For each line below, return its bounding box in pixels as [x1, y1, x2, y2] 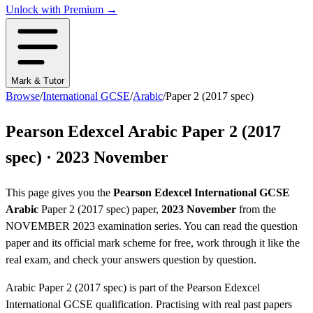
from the [236, 203, 276, 216]
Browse [6, 90, 40, 103]
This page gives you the [6, 187, 113, 199]
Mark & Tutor [11, 75, 64, 87]
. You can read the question [179, 220, 298, 233]
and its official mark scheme [30, 237, 156, 249]
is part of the [126, 282, 187, 294]
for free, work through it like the [156, 237, 300, 249]
